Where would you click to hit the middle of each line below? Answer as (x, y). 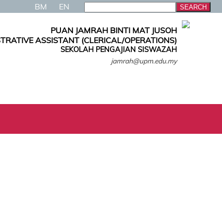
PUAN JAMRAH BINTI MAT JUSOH (114, 30)
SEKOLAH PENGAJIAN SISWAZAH (119, 50)
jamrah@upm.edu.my (144, 61)
